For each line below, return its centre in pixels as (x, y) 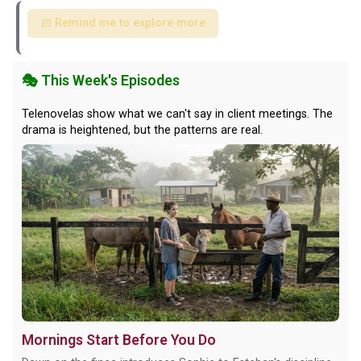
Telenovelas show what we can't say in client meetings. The (177, 114)
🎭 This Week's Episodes (100, 81)
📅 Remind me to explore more (122, 23)
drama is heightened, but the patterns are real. (142, 130)
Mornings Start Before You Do (118, 340)
